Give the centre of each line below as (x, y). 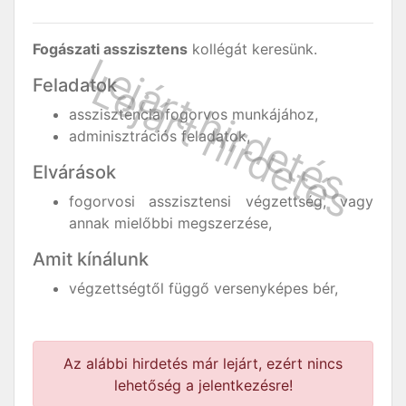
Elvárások (74, 172)
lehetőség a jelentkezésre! (203, 385)
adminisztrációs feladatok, (159, 136)
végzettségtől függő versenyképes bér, (203, 288)
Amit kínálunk (91, 259)
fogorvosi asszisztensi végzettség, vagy (221, 201)
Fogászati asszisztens (110, 49)
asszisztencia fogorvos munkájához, (193, 114)
